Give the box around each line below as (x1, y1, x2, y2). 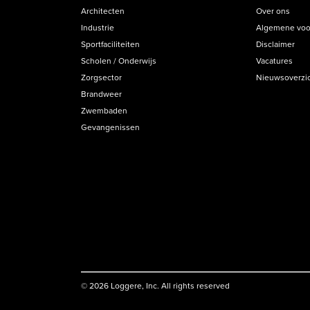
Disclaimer (256, 37, 295, 51)
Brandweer (81, 87, 122, 100)
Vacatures (256, 54, 293, 67)
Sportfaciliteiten (81, 37, 140, 51)
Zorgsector (81, 71, 122, 84)
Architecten (81, 4, 125, 17)
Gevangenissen (81, 120, 140, 134)
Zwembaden (81, 104, 127, 117)
